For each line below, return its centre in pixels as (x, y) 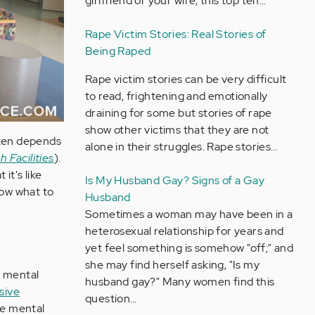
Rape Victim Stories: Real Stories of (175, 34)
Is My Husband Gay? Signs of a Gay (175, 180)
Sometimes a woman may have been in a (189, 214)
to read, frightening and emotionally (176, 96)
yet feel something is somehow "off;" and (189, 248)
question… (111, 298)
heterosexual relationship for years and (184, 231)
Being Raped (118, 51)
